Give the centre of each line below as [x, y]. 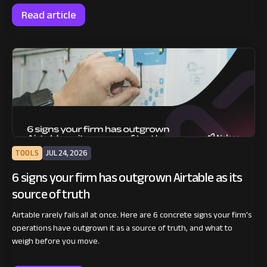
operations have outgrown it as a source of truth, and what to [122, 228]
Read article [49, 15]
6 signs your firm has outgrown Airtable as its [127, 178]
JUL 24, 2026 [67, 153]
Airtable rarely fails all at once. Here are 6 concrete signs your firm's [132, 215]
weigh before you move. [56, 241]
